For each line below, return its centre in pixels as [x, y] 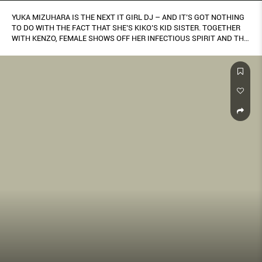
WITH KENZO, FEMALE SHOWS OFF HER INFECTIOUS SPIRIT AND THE [130, 39]
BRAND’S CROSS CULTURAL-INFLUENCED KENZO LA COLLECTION [124, 49]
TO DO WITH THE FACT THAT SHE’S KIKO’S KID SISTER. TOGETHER [126, 28]
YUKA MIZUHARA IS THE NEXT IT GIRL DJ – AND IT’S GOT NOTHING [128, 18]
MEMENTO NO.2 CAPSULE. [56, 60]
